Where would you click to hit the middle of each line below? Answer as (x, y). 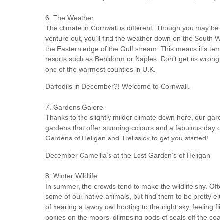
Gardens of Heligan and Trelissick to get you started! (127, 138)
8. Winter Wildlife (71, 176)
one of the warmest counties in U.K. (100, 69)
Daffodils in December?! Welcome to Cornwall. (117, 87)
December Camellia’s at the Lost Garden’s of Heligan (128, 155)
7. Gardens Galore (74, 107)
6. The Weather (69, 18)
